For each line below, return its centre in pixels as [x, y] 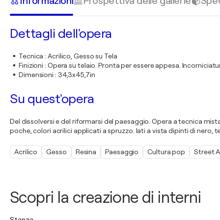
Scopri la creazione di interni [105, 198]
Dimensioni [36, 75]
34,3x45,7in [76, 75]
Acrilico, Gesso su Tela [82, 56]
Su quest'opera [52, 99]
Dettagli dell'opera [61, 34]
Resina [86, 152]
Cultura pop [166, 152]
